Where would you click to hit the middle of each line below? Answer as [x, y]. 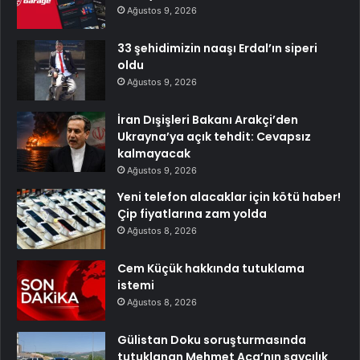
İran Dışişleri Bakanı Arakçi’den [208, 120]
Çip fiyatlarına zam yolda [192, 214]
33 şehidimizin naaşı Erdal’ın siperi [217, 49]
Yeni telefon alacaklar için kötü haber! [229, 197]
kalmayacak [154, 154]
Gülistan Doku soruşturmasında [212, 340]
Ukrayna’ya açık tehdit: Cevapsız [214, 137]
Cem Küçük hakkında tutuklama [211, 269]
